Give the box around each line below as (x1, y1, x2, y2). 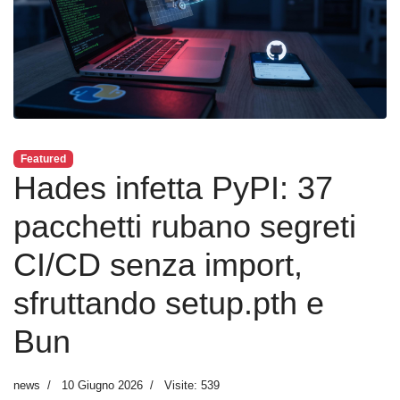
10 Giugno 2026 (62, 379, 143, 393)
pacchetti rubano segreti (13, 208, 356, 246)
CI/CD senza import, (13, 246, 303, 284)
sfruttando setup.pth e (13, 285, 324, 322)
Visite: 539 (164, 379, 220, 393)
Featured (20, 153, 66, 166)
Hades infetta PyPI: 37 (13, 170, 333, 207)
